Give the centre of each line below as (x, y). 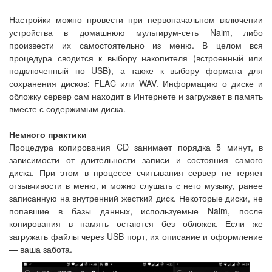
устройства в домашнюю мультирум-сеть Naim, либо (136, 32)
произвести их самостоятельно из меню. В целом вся (136, 45)
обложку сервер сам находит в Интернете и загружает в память (136, 96)
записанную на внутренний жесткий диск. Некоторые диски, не (136, 198)
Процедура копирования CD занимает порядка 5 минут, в (136, 147)
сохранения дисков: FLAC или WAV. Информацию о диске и (136, 83)
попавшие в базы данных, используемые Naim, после (136, 210)
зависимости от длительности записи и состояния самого (136, 159)
